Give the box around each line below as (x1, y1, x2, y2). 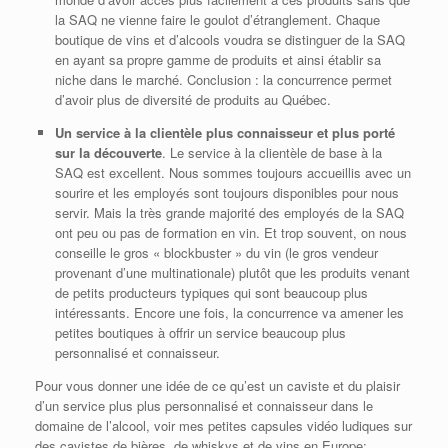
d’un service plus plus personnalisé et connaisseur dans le (35, 395, 373, 415)
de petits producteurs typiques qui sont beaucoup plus (54, 282, 368, 302)
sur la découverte (54, 142, 162, 162)
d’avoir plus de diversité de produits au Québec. (54, 89, 331, 109)
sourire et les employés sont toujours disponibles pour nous (54, 182, 399, 202)
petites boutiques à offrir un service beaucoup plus (54, 322, 346, 342)
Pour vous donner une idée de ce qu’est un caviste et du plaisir (35, 375, 400, 395)
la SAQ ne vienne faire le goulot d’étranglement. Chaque (54, 9, 380, 29)
